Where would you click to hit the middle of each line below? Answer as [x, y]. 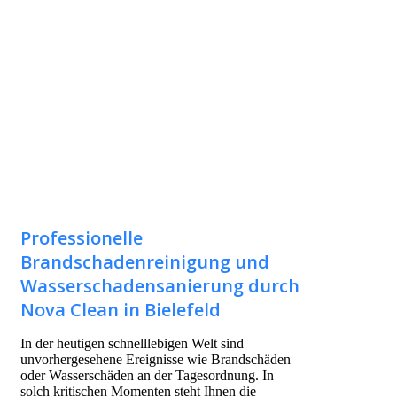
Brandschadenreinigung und [145, 262]
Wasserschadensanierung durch [160, 286]
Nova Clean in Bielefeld [121, 310]
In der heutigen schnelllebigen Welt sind [132, 344]
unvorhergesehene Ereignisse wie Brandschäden [156, 360]
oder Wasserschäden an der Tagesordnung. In [147, 376]
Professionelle [82, 238]
